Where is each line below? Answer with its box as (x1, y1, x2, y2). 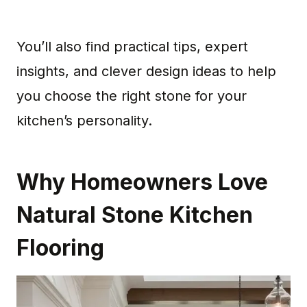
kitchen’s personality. (16, 112, 152, 129)
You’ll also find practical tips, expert (16, 38, 248, 55)
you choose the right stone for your (16, 88, 247, 104)
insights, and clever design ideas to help (16, 63, 276, 79)
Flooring (16, 234, 104, 261)
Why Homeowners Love (16, 169, 268, 195)
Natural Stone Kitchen (16, 201, 253, 228)
